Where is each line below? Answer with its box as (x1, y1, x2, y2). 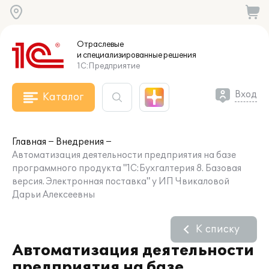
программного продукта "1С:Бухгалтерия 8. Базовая (12, 163, 241, 174)
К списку (196, 223, 240, 235)
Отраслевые (77, 40, 124, 49)
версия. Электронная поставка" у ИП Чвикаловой (12, 177, 229, 187)
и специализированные (77, 50, 162, 60)
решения (162, 50, 196, 60)
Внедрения (56, 137, 104, 147)
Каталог (43, 91, 83, 103)
